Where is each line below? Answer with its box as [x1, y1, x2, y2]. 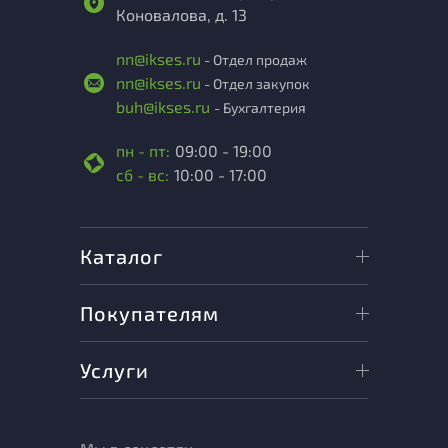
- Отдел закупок [201, 75, 310, 93]
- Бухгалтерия [214, 99, 306, 117]
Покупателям [80, 301, 219, 326]
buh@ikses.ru [116, 97, 214, 117]
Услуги [80, 358, 149, 383]
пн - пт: [116, 141, 170, 161]
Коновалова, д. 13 [116, 5, 247, 25]
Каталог [80, 244, 163, 269]
